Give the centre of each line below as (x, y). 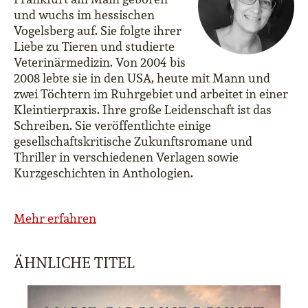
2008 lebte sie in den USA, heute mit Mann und (142, 78)
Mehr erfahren (55, 218)
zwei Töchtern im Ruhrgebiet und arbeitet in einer (151, 94)
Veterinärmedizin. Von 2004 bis (100, 62)
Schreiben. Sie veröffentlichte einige (112, 125)
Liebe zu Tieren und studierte (94, 46)
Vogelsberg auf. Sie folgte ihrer (98, 31)
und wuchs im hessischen (84, 15)
